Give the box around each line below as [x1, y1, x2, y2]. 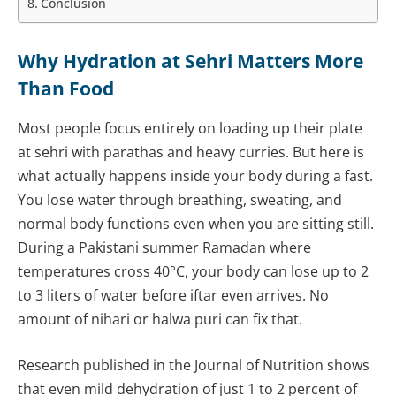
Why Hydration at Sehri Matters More [18, 49, 363, 74]
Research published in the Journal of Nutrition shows [18, 354, 369, 375]
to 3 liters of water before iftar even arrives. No [18, 286, 329, 306]
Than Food [18, 76, 114, 102]
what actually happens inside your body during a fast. [18, 166, 373, 187]
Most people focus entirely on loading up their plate [18, 118, 362, 139]
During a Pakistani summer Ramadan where [18, 238, 311, 258]
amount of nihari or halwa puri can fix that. [18, 309, 302, 330]
